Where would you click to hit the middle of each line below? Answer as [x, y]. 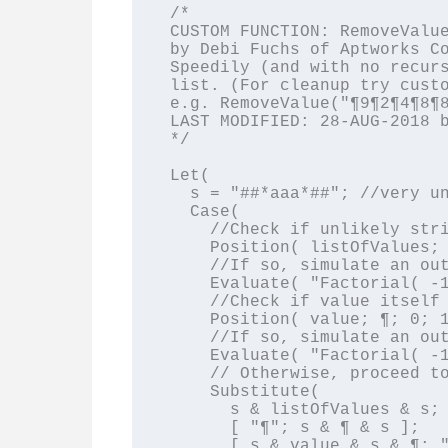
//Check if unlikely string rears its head [189, 229]
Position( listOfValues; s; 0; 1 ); [189, 247]
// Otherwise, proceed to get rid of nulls [189, 373]
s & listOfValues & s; [199, 409]
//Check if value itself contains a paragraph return [189, 301]
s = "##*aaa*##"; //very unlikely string [179, 193]
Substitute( [189, 391]
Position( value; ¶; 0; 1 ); [189, 319]
